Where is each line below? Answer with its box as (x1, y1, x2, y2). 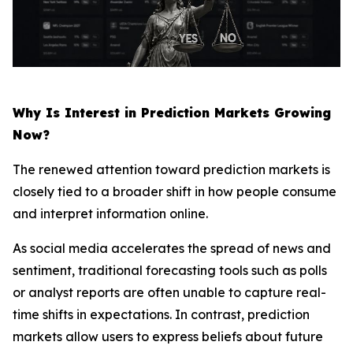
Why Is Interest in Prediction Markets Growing (13, 105, 331, 121)
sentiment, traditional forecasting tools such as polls (13, 262, 327, 278)
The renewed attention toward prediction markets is (13, 162, 330, 177)
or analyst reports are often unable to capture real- (13, 284, 326, 300)
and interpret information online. (13, 206, 208, 221)
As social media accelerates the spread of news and (13, 240, 331, 256)
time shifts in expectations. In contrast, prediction (13, 307, 310, 322)
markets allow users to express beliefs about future (13, 329, 323, 344)
